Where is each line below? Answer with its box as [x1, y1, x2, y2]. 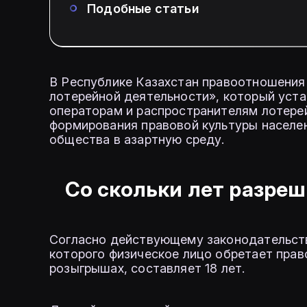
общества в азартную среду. [49, 132, 225, 147]
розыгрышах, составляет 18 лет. [49, 261, 245, 276]
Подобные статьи [87, 1, 199, 16]
